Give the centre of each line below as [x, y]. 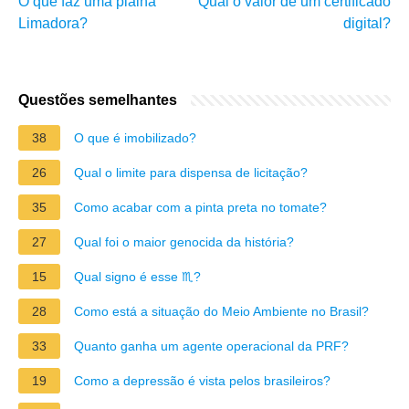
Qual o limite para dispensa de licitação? [191, 172]
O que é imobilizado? [135, 137]
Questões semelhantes [98, 100]
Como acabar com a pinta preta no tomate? [200, 207]
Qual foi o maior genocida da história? [184, 241]
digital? [367, 23]
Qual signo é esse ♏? [137, 276]
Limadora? [53, 23]
